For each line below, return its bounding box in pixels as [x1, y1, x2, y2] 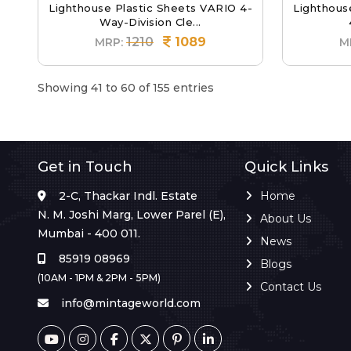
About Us [260, 212, 311, 226]
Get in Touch [38, 158, 132, 176]
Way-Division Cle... [100, 16, 201, 29]
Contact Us [260, 280, 321, 295]
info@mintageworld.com [61, 296, 201, 311]
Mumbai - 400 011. [38, 226, 140, 241]
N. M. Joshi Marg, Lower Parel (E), [38, 208, 226, 223]
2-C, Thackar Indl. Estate [59, 189, 197, 204]
